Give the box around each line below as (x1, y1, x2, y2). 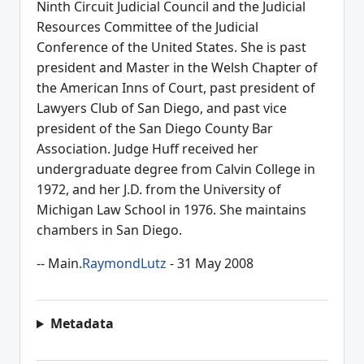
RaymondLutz (82, 254, 167, 273)
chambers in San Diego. (37, 221, 182, 240)
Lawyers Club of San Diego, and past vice (37, 99, 287, 118)
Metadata (50, 314, 114, 333)
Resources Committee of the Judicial (37, 18, 258, 37)
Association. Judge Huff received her (37, 140, 258, 158)
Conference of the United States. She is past (37, 38, 306, 57)
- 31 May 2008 (167, 254, 253, 273)
